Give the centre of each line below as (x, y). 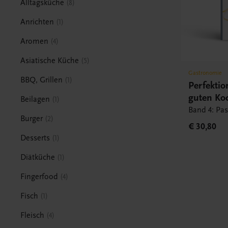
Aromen (35, 41)
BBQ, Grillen (42, 80)
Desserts (35, 138)
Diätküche (38, 157)
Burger (32, 118)
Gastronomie (205, 73)
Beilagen (35, 99)
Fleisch (33, 215)
